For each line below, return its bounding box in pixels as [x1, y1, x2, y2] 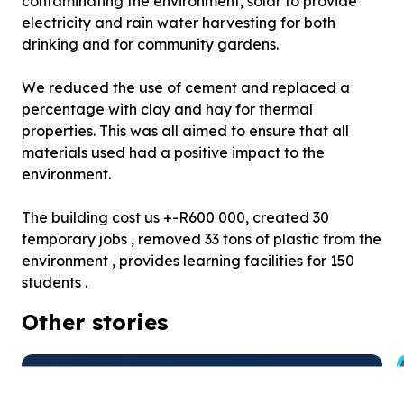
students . [22, 273, 87, 291]
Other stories [22, 308, 168, 335]
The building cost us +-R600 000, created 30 [22, 208, 329, 226]
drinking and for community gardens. [22, 35, 279, 53]
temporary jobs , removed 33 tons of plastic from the [22, 230, 381, 248]
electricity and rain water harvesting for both [22, 14, 335, 32]
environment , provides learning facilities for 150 [22, 252, 354, 270]
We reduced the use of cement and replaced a [22, 78, 350, 96]
